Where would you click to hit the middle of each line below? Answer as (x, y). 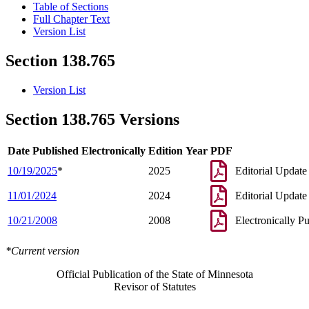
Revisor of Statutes (154, 286)
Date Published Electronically (77, 150)
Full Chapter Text (71, 19)
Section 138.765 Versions (92, 120)
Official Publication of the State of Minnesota (154, 274)
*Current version (42, 250)
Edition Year (178, 150)
